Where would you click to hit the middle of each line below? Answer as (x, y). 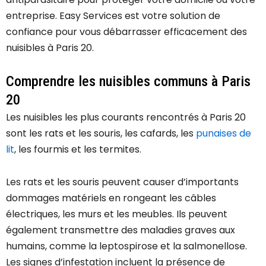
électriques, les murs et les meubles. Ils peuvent (117, 214)
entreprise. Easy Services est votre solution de (113, 16)
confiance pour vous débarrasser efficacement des (126, 32)
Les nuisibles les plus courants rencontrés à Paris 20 (126, 118)
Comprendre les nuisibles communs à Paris (128, 82)
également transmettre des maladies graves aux (121, 230)
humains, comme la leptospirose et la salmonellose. (126, 246)
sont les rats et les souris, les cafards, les (101, 134)
